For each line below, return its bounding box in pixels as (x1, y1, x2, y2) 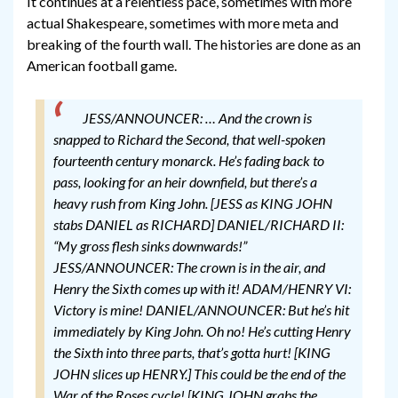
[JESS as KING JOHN (211, 195, 332, 212)
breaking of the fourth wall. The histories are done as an (27, 36, 361, 53)
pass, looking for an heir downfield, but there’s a (53, 173, 317, 191)
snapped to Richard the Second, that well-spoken (53, 131, 325, 148)
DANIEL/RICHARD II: (217, 216, 344, 234)
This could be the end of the (194, 365, 346, 383)
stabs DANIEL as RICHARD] (53, 216, 214, 234)
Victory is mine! (53, 301, 143, 319)
